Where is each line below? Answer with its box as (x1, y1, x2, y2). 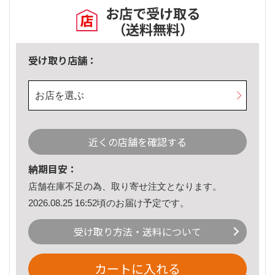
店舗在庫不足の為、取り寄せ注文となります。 (28, 181, 222, 192)
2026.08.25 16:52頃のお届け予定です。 (28, 197, 189, 208)
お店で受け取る (106, 3, 200, 23)
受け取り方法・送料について (74, 224, 201, 239)
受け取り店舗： (28, 53, 97, 68)
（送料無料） (112, 19, 193, 39)
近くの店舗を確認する (88, 134, 187, 150)
